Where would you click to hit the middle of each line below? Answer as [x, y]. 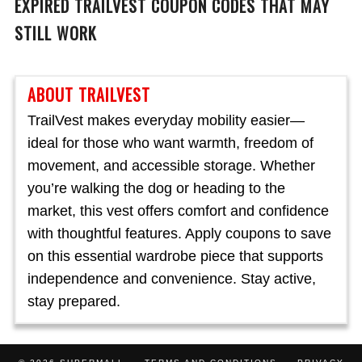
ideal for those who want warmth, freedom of [170, 143]
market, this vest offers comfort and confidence [178, 211]
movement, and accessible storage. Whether [171, 166]
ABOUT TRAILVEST [89, 95]
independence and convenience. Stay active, [172, 279]
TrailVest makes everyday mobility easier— [166, 120]
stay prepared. [74, 301]
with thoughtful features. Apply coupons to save [179, 234]
